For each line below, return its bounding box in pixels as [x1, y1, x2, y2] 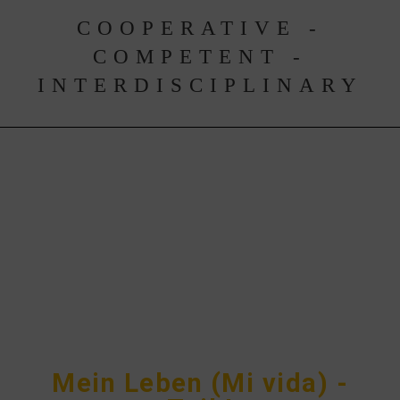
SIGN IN [96, 254, 165, 272]
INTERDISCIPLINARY [37, 74, 363, 97]
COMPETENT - [93, 46, 307, 69]
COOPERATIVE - [77, 17, 323, 40]
